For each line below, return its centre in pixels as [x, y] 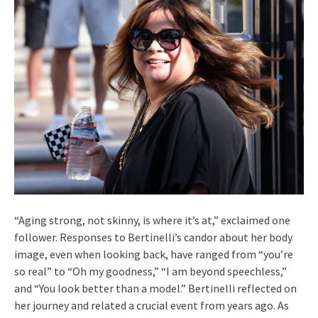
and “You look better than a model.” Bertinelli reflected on [155, 288]
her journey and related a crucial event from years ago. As [152, 305]
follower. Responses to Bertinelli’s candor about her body [153, 237]
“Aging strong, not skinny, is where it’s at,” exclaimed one [152, 220]
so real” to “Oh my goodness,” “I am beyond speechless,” [150, 271]
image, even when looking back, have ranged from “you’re [154, 254]
